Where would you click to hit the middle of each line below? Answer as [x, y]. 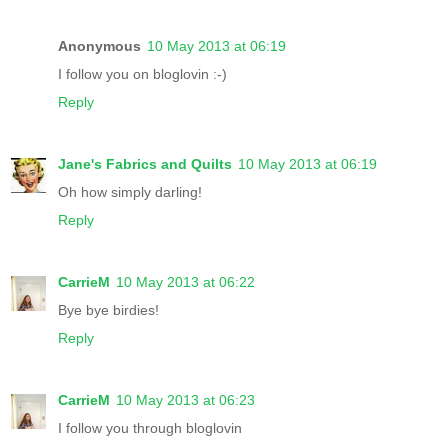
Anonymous [99, 45]
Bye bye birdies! [108, 309]
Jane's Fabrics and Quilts [145, 163]
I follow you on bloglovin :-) [142, 73]
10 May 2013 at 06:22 [185, 281]
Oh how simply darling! [130, 191]
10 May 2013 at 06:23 [185, 399]
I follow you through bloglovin [150, 427]
